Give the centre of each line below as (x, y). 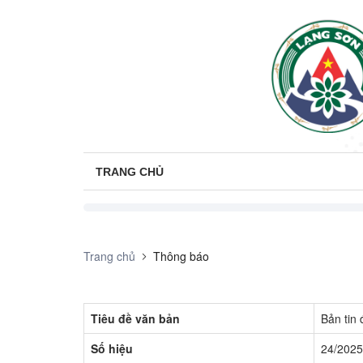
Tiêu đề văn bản (135, 319)
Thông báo (181, 256)
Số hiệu (112, 349)
